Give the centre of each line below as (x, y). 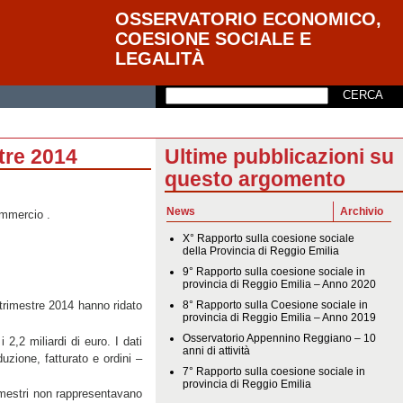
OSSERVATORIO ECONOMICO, (248, 19)
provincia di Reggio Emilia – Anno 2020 (280, 284)
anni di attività (217, 350)
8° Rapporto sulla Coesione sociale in (276, 304)
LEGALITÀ (160, 58)
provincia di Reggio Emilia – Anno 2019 (280, 317)
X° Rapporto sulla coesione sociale (269, 238)
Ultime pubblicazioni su (279, 157)
